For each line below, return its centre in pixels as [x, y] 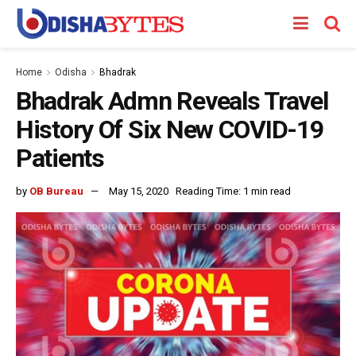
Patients [60, 158]
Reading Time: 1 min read [233, 191]
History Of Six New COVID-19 [170, 130]
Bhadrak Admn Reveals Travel [172, 101]
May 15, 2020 [139, 191]
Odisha [71, 72]
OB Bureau [56, 191]
